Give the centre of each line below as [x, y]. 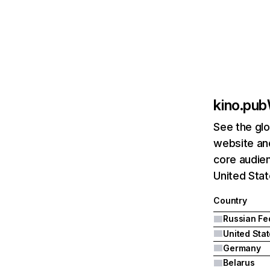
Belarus [239, 262]
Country [230, 200]
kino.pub [240, 105]
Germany [242, 248]
